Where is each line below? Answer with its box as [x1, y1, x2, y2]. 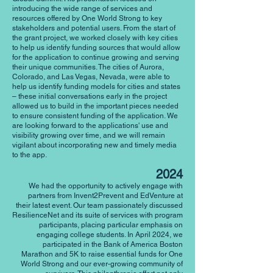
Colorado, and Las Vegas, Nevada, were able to [12, 73, 170, 81]
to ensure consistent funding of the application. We [12, 112, 178, 120]
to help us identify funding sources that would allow [12, 43, 180, 52]
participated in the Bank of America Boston [43, 240, 183, 249]
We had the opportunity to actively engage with [29, 182, 183, 190]
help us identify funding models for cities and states [12, 82, 180, 91]
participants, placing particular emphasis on [39, 221, 183, 229]
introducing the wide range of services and [12, 4, 152, 13]
